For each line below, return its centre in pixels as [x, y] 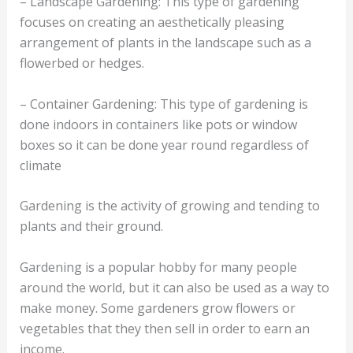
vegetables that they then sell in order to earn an [164, 328]
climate [40, 165]
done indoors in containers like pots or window [158, 124]
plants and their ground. [91, 227]
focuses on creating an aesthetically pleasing [152, 22]
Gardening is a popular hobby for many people [158, 267]
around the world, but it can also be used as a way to [174, 287]
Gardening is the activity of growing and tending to [169, 206]
